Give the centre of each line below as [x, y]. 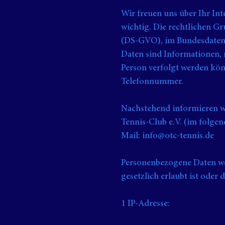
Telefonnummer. [152, 82]
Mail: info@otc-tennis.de [167, 136]
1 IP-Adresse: [145, 204]
